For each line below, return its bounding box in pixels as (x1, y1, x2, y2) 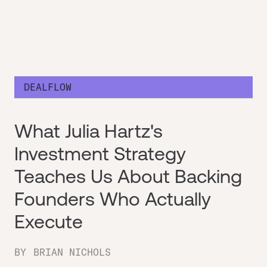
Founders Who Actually (14, 188, 211, 210)
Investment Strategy (14, 142, 186, 164)
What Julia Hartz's (14, 120, 163, 142)
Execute (14, 210, 83, 232)
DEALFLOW (24, 81, 72, 93)
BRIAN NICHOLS (33, 246, 111, 258)
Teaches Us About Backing (14, 165, 242, 187)
